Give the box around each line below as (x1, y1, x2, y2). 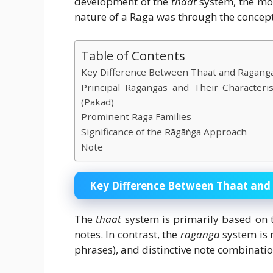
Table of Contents (81, 46, 185, 64)
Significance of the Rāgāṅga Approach (81, 125, 247, 138)
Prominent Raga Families (81, 110, 191, 122)
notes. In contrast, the (74, 227, 180, 241)
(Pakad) (81, 95, 114, 108)
